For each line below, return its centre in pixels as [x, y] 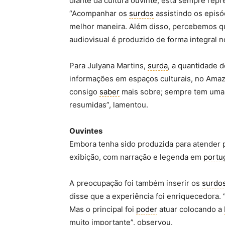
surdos [141, 13]
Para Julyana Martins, [108, 66]
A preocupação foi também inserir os [136, 183]
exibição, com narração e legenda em [136, 157]
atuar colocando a [191, 209]
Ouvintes [86, 131]
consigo [84, 92]
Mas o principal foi [103, 209]
